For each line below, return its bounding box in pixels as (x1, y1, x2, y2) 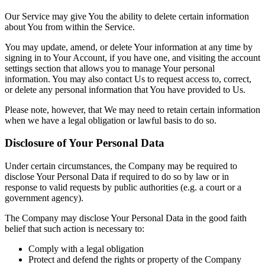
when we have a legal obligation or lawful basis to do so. (5, 115, 216, 125)
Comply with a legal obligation (28, 244, 144, 254)
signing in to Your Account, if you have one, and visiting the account (5, 52, 260, 63)
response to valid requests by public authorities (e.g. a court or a (5, 182, 241, 193)
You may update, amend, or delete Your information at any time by (5, 41, 253, 52)
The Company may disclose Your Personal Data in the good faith (5, 213, 247, 224)
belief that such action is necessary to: (5, 224, 144, 234)
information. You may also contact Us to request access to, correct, (5, 73, 251, 84)
